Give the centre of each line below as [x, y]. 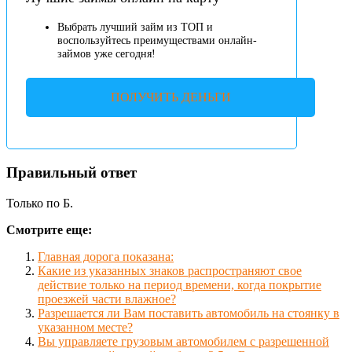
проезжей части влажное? [107, 299]
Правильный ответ [71, 173]
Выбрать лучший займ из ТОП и [135, 27]
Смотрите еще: [49, 229]
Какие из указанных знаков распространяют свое [170, 270]
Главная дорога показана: [106, 256]
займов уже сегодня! [106, 53]
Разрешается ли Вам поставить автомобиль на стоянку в [189, 313]
